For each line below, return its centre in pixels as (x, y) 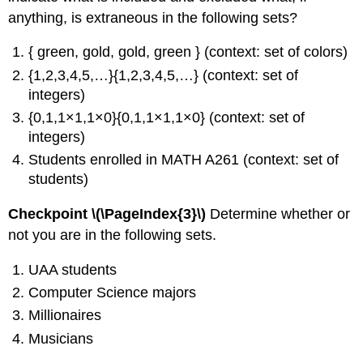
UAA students (73, 269)
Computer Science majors (113, 293)
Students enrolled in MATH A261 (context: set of (184, 160)
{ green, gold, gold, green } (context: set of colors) (188, 52)
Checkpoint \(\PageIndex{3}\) (109, 214)
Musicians (61, 338)
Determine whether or (280, 214)
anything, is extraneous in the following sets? (153, 17)
